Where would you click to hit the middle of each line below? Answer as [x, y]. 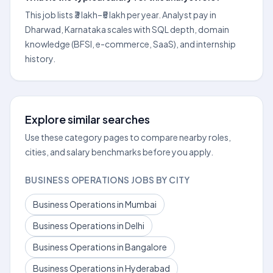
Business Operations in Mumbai [95, 204]
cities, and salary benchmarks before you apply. [119, 152]
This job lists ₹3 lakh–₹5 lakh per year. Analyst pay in [121, 15]
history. [40, 58]
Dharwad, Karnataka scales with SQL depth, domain [127, 29]
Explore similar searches [87, 119]
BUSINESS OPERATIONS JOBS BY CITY [108, 180]
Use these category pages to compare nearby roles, [128, 137]
